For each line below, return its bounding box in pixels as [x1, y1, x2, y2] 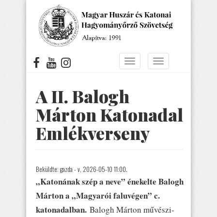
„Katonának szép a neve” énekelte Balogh [36, 175, 184, 187]
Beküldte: [36, 164, 60, 174]
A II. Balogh [36, 85, 129, 108]
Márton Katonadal [36, 103, 183, 126]
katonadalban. [36, 203, 90, 216]
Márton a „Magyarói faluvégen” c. [36, 189, 160, 201]
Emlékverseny [36, 122, 150, 144]
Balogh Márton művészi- [90, 203, 174, 215]
